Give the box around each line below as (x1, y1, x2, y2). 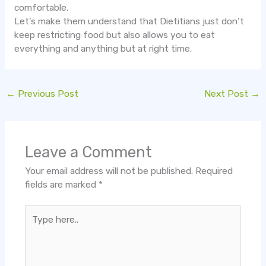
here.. (24, 220, 47, 230)
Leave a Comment (24, 142, 152, 161)
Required (195, 165, 233, 176)
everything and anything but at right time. (14, 43, 192, 54)
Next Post (204, 88, 251, 100)
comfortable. (14, 2, 68, 13)
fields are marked (24, 179, 99, 190)
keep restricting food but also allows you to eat (14, 29, 215, 40)
